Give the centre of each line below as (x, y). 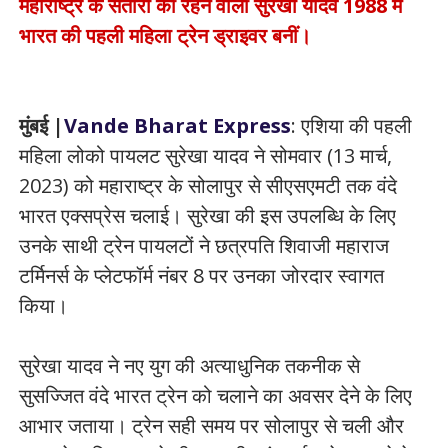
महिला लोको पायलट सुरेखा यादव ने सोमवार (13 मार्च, (205, 155)
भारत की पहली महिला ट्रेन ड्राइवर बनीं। (164, 35)
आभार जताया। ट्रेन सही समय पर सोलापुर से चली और (211, 425)
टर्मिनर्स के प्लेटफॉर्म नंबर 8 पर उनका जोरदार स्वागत (201, 275)
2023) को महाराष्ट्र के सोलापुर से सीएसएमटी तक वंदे (207, 185)
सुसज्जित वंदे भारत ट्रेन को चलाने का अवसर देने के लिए (215, 395)
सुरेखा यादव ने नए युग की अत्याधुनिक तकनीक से (189, 365)
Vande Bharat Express (177, 125)
